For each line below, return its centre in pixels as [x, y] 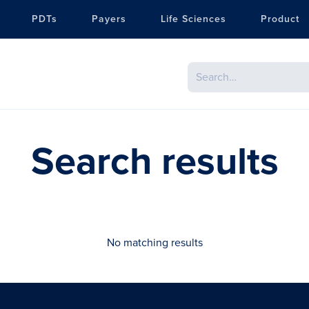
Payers [109, 19]
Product [280, 19]
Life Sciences [194, 19]
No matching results [154, 242]
